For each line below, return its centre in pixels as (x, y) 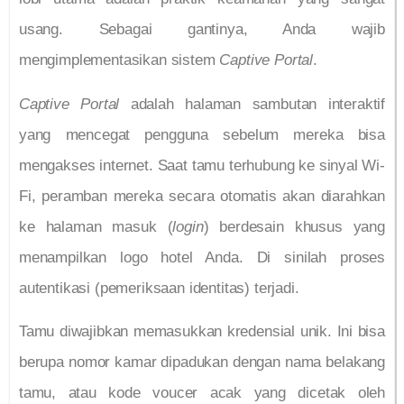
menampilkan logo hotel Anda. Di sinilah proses (202, 257)
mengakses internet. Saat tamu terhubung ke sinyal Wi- (202, 165)
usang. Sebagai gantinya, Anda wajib (202, 30)
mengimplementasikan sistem (119, 60)
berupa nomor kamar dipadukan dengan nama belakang (202, 363)
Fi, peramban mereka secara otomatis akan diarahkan (202, 196)
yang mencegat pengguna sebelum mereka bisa (202, 134)
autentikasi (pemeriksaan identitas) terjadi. (159, 288)
